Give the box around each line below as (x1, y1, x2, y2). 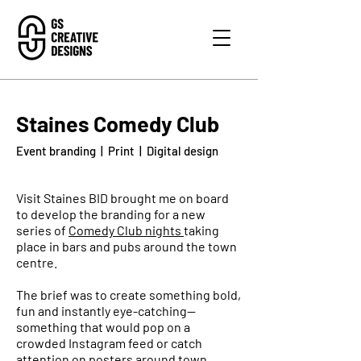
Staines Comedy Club (16, 110, 219, 136)
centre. (16, 255, 57, 270)
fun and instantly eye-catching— (16, 303, 196, 318)
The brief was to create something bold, (16, 287, 241, 302)
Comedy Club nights (68, 222, 184, 238)
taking (184, 222, 219, 238)
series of (16, 222, 68, 238)
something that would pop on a (16, 319, 190, 334)
